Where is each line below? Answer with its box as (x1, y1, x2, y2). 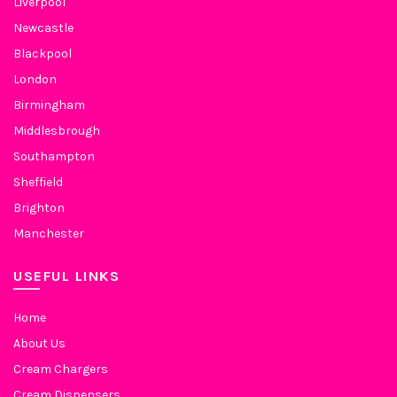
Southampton (13, 149, 95, 164)
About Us (13, 336, 66, 351)
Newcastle (13, 20, 74, 35)
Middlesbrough (13, 123, 100, 138)
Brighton (13, 200, 65, 215)
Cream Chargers (13, 362, 108, 377)
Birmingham (13, 97, 85, 113)
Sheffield (13, 175, 63, 190)
